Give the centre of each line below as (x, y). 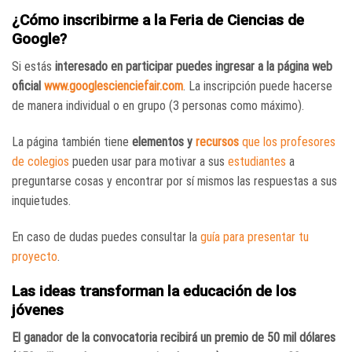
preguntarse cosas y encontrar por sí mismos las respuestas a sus (174, 181)
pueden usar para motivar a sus (148, 161)
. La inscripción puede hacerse (258, 86)
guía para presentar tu (255, 236)
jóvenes (38, 310)
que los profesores (287, 141)
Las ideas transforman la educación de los (154, 291)
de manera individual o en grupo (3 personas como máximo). (158, 106)
